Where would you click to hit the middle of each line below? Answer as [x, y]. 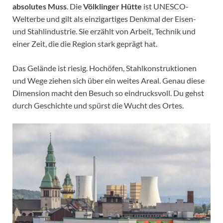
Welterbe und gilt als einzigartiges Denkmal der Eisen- [104, 18]
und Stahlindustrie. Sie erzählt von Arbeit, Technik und [104, 31]
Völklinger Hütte [112, 6]
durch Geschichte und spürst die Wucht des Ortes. [98, 105]
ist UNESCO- [165, 6]
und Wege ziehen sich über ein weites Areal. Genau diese [109, 80]
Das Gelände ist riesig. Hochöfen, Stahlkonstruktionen [105, 68]
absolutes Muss [40, 6]
